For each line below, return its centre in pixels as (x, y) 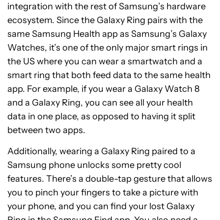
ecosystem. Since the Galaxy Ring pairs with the (105, 20)
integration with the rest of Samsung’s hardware (107, 7)
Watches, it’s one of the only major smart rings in (108, 48)
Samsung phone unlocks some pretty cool (94, 165)
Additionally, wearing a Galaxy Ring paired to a (101, 151)
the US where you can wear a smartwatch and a (105, 62)
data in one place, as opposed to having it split (101, 117)
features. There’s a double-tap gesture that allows (110, 179)
